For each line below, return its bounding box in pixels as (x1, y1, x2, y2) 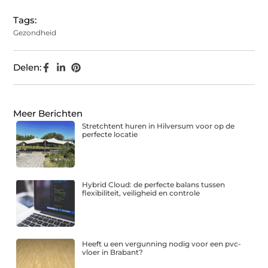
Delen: (13, 62, 42, 74)
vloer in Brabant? (82, 247, 144, 257)
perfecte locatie (82, 130, 138, 139)
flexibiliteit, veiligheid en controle (82, 188, 200, 198)
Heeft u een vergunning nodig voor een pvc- (82, 239, 242, 248)
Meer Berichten (13, 108, 83, 120)
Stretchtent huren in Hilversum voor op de (82, 121, 235, 131)
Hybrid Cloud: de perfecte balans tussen (82, 180, 226, 190)
